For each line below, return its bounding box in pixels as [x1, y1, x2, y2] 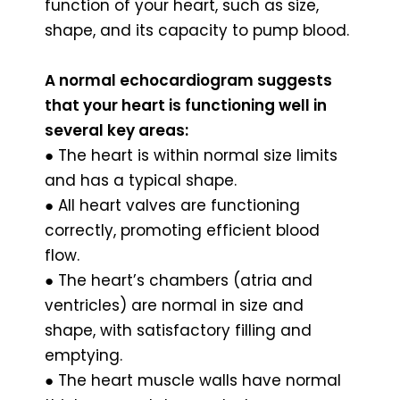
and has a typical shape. [45, 169, 237, 191]
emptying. [45, 344, 122, 366]
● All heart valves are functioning [45, 194, 300, 216]
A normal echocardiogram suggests [45, 69, 332, 91]
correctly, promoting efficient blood [45, 219, 320, 241]
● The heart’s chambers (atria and [45, 269, 312, 291]
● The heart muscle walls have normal [45, 369, 341, 391]
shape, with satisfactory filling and [45, 319, 312, 341]
